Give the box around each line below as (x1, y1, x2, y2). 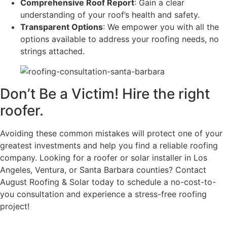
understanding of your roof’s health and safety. (20, 9, 200, 20)
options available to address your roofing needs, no (20, 33, 219, 44)
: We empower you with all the (103, 21, 219, 32)
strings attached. (20, 46, 85, 56)
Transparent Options (20, 21, 103, 32)
